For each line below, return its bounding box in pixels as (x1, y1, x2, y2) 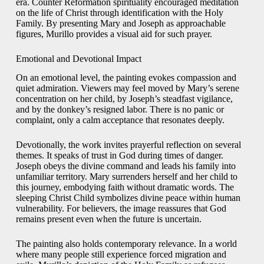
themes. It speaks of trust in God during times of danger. (15, 150, 223, 161)
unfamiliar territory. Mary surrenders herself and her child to (15, 171, 237, 182)
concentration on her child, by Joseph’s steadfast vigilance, (15, 94, 233, 104)
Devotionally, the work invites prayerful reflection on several (15, 140, 241, 150)
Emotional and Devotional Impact (15, 53, 141, 64)
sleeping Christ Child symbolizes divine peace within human (15, 193, 240, 203)
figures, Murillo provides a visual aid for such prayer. (15, 28, 212, 39)
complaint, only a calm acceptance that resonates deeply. (15, 115, 225, 126)
